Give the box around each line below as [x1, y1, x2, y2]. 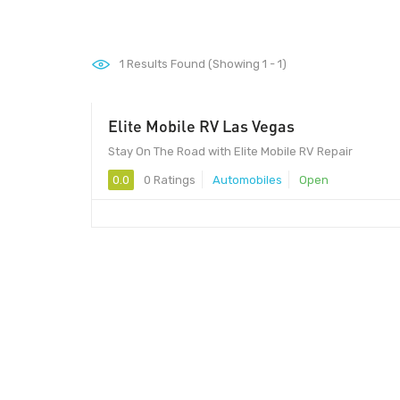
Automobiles [212, 172, 282, 187]
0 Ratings [141, 172, 196, 187]
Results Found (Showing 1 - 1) [124, 57, 287, 71]
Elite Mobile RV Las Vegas [108, 115, 295, 136]
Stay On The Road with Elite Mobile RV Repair [108, 144, 353, 158]
